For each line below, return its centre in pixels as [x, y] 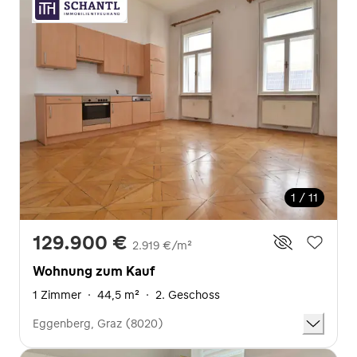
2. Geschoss [188, 294]
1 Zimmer [57, 294]
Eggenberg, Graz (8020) [98, 323]
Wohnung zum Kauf [94, 271]
